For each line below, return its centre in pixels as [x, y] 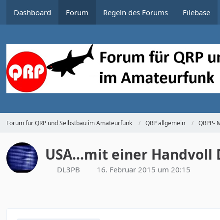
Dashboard [33, 12]
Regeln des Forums [136, 12]
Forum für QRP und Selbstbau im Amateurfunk [69, 123]
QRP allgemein [165, 123]
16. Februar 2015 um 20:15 [144, 169]
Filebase [197, 12]
